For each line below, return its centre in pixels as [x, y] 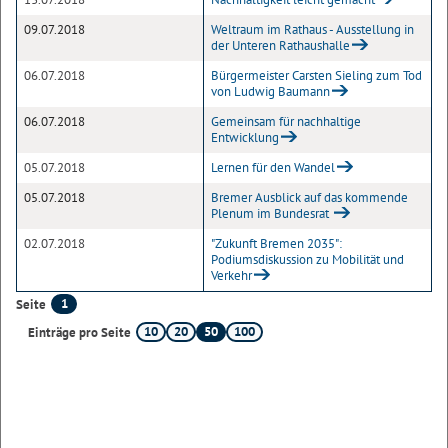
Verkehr [231, 275]
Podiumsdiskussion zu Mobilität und [307, 259]
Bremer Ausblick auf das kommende [309, 197]
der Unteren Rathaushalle [280, 45]
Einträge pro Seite [79, 332]
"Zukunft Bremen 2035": [276, 243]
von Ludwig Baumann [270, 91]
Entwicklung [245, 137]
